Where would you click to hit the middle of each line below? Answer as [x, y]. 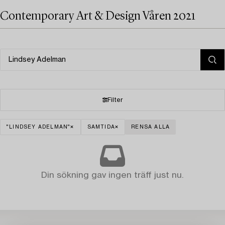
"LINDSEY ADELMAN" [39, 127]
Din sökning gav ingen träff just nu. [113, 175]
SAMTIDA [101, 127]
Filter [115, 100]
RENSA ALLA [151, 127]
